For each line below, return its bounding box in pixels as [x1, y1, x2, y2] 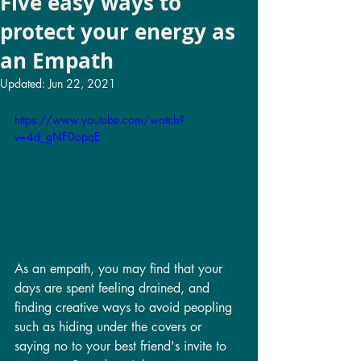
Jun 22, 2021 [48, 76, 116, 92]
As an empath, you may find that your [15, 260, 226, 278]
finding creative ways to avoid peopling [15, 299, 236, 317]
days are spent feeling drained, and [15, 280, 214, 297]
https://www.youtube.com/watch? [15, 112, 185, 128]
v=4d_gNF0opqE [15, 129, 100, 145]
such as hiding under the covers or [15, 318, 205, 336]
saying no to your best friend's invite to [15, 338, 230, 355]
